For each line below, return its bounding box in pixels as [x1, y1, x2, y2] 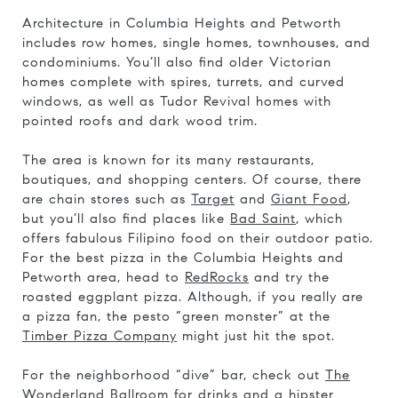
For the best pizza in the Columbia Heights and [22, 250, 344, 266]
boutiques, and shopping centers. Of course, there [22, 171, 362, 187]
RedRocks [185, 269, 249, 285]
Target [191, 191, 235, 207]
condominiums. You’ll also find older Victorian [22, 54, 331, 70]
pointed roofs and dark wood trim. [22, 113, 258, 129]
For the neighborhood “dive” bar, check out [22, 367, 325, 383]
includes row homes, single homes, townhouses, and [22, 35, 370, 51]
